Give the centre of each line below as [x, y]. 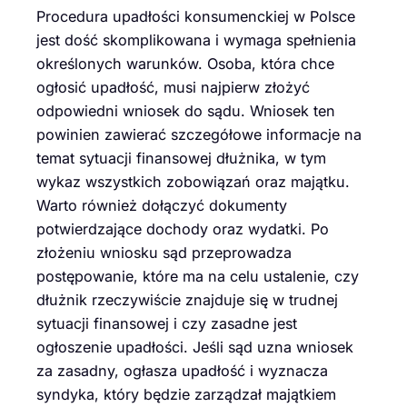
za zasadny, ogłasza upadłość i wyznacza [182, 371]
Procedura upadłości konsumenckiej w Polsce [196, 17]
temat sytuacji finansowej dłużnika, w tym [181, 159]
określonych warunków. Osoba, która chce [185, 64]
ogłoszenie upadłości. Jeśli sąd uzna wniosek [195, 347]
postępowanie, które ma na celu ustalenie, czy [198, 277]
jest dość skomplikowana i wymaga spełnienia [196, 40]
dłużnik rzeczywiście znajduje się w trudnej [187, 300]
